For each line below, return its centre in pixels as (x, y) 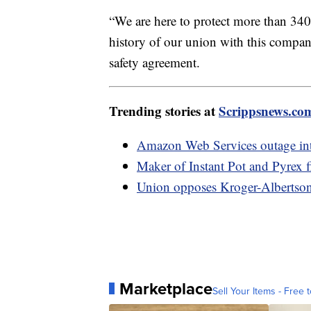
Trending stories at (164, 110)
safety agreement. (157, 62)
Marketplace (166, 288)
